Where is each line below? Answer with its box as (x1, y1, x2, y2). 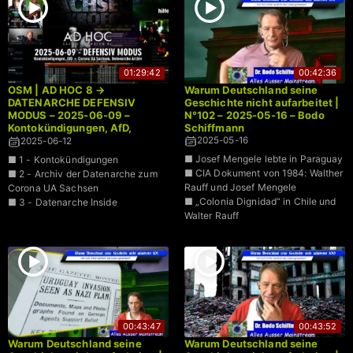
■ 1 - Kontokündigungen (8, 154, 119, 166)
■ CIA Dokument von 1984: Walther (184, 167, 344, 180)
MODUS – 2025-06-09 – (8, 109, 131, 122)
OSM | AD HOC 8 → (8, 84, 105, 97)
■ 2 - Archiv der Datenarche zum (8, 168, 158, 180)
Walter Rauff (184, 210, 240, 222)
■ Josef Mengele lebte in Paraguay (184, 153, 344, 165)
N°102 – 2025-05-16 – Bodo (184, 109, 325, 122)
